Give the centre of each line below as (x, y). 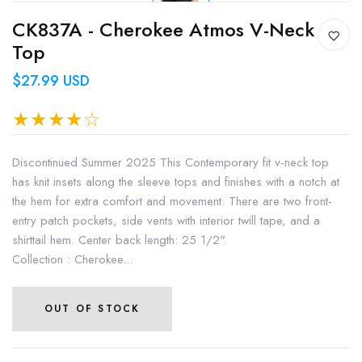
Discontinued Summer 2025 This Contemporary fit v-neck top (170, 162)
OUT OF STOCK (93, 308)
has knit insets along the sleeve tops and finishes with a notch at (176, 181)
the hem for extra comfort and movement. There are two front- (172, 201)
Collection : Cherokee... (72, 259)
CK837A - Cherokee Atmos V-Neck (163, 29)
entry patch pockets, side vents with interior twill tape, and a (166, 220)
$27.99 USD (51, 80)
